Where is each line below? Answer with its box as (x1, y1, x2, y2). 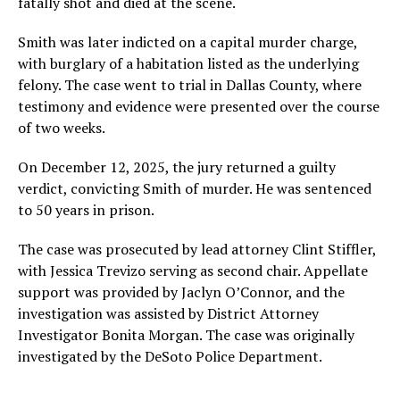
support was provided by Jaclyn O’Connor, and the (18, 282, 345, 302)
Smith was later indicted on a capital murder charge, (18, 32, 357, 52)
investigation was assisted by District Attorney (18, 304, 319, 323)
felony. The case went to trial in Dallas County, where (18, 75, 362, 95)
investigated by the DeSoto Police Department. (18, 346, 322, 366)
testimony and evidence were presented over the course (18, 96, 379, 116)
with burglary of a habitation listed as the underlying (18, 54, 359, 73)
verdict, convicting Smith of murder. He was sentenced (18, 179, 371, 198)
